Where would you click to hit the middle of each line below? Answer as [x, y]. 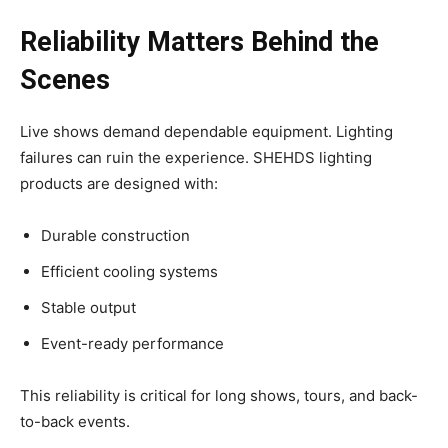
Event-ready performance [132, 344]
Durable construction [115, 236]
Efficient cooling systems [129, 272]
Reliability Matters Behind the [199, 42]
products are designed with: [119, 184]
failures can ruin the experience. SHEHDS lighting [196, 158]
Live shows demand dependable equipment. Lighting [206, 132]
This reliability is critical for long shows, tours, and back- [219, 396]
